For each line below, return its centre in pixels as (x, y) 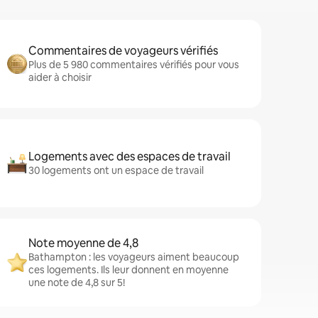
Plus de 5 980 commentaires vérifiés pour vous (134, 65)
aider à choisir (60, 77)
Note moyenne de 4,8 (83, 243)
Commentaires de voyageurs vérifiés (123, 51)
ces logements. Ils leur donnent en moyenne (128, 270)
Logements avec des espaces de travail (130, 157)
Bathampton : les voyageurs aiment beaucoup (134, 257)
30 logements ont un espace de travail (116, 170)
